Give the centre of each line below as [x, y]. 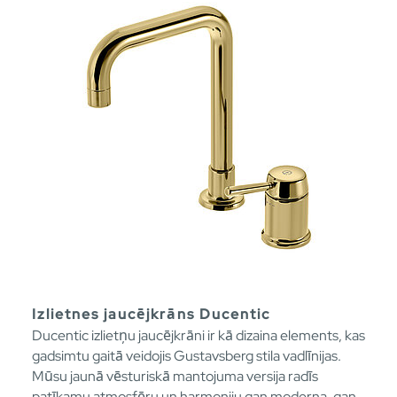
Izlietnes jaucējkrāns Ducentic [151, 314]
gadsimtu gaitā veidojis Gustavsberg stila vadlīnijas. [187, 355]
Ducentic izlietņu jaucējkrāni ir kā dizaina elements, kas [198, 335]
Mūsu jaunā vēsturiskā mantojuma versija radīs [175, 376]
